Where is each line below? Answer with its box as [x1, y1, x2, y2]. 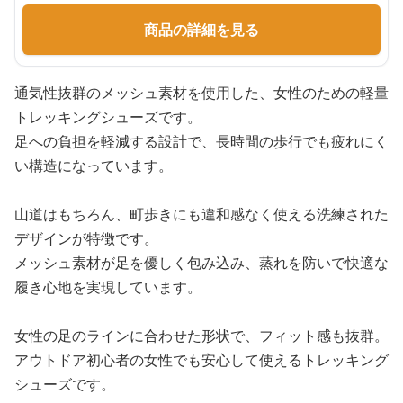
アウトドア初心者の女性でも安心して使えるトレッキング [14, 350, 389, 370]
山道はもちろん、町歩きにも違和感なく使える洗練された [14, 204, 389, 224]
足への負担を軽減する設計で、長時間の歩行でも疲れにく [14, 131, 389, 151]
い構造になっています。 [14, 156, 173, 175]
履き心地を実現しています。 [14, 277, 201, 297]
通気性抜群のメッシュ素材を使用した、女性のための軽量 [14, 83, 389, 103]
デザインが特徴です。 [14, 228, 158, 248]
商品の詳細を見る [144, 20, 259, 40]
